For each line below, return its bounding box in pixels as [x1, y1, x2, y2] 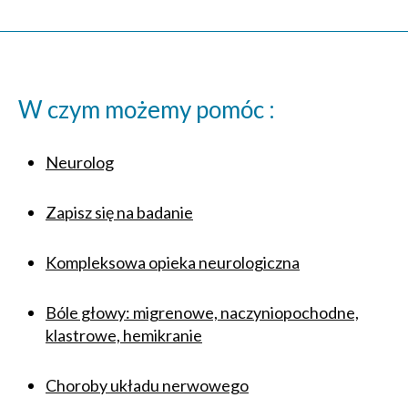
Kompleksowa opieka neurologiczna [46, 252, 300, 272]
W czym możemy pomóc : [18, 95, 275, 124]
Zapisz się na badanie [46, 202, 193, 222]
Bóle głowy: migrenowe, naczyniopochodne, [46, 302, 359, 322]
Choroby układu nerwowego [46, 375, 249, 395]
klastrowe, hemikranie [46, 325, 202, 345]
